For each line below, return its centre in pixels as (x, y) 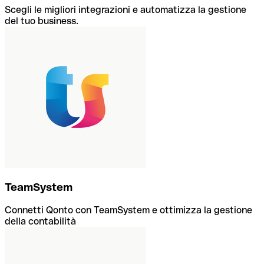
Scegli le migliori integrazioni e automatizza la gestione (126, 9)
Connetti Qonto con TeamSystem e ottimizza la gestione (128, 210)
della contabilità (40, 222)
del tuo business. (42, 21)
